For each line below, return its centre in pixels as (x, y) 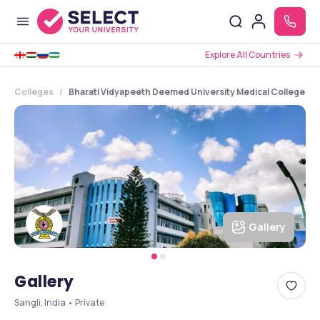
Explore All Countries (247, 55)
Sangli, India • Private (59, 302)
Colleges (34, 92)
